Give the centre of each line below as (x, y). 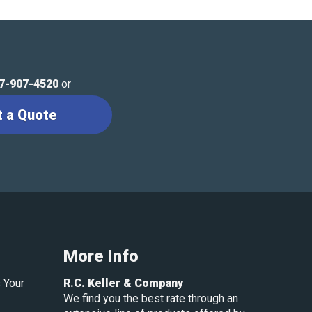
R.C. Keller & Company (123, 283)
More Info (101, 256)
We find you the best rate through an (151, 298)
